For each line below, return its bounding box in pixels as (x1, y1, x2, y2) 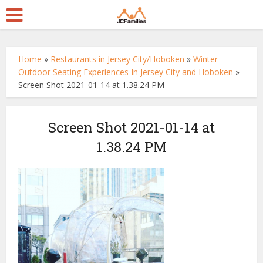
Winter (193, 53, 218, 65)
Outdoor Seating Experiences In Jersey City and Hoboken (18, 66, 234, 77)
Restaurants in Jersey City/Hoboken (50, 53, 185, 65)
